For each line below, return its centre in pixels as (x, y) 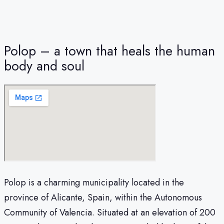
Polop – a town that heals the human (109, 50)
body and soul (44, 65)
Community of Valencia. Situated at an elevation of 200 (110, 212)
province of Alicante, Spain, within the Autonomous (103, 197)
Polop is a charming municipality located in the (94, 182)
